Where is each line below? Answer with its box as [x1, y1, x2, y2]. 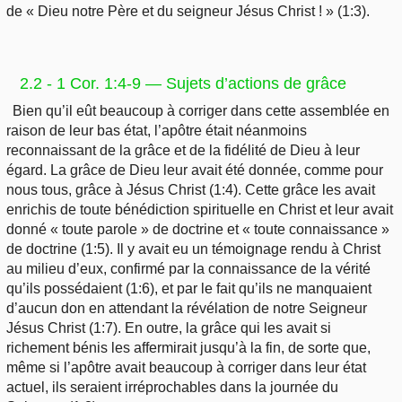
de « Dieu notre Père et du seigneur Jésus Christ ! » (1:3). [6, 4, 370, 20]
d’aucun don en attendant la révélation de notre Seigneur [6, 301, 367, 317]
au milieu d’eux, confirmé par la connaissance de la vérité [6, 261, 371, 277]
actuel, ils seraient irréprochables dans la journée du [6, 380, 338, 396]
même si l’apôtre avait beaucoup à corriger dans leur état [6, 360, 366, 376]
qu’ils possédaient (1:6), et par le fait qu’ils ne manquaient [6, 281, 371, 297]
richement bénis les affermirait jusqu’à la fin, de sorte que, [6, 340, 371, 356]
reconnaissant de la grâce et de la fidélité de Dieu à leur [6, 143, 360, 159]
